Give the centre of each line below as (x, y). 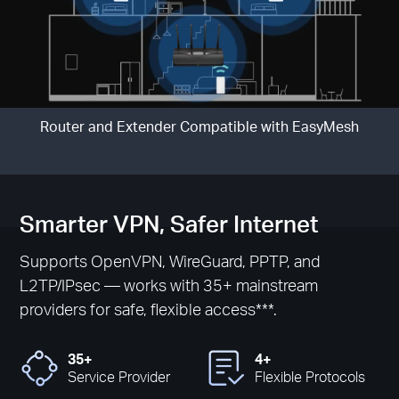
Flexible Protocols (309, 377)
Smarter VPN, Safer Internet (169, 223)
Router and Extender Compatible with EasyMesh (199, 126)
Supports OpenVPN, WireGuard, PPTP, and (170, 260)
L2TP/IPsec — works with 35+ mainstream (169, 284)
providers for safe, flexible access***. (149, 308)
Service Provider (119, 377)
